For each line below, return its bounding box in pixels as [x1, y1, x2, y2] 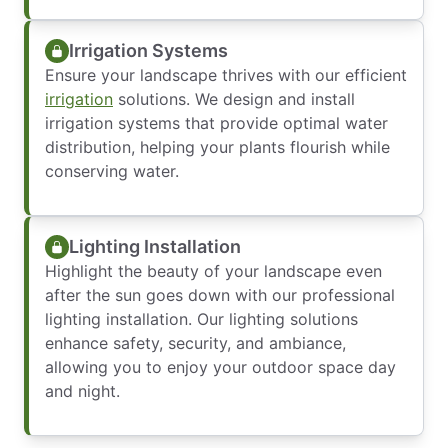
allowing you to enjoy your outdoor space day [45, 357, 396, 377]
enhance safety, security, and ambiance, [45, 333, 346, 353]
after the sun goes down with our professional [45, 285, 395, 305]
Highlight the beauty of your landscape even [45, 261, 382, 281]
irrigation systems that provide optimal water [45, 113, 388, 133]
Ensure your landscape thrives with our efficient [45, 65, 407, 85]
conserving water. [45, 161, 179, 181]
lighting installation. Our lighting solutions [45, 309, 358, 329]
